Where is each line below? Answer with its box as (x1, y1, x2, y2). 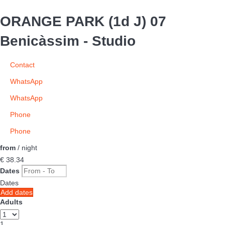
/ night (16, 144, 37, 152)
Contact (10, 61, 35, 69)
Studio (92, 33, 136, 49)
